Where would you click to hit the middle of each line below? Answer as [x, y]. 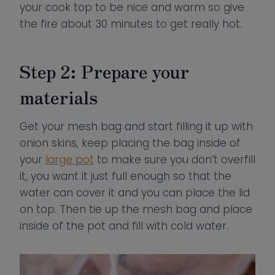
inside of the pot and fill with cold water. [124, 226]
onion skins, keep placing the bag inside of [130, 143]
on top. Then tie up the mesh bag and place [136, 209]
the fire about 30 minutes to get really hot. [131, 24]
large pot [70, 160]
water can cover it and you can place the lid [135, 193]
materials [59, 97]
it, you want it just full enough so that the [126, 176]
